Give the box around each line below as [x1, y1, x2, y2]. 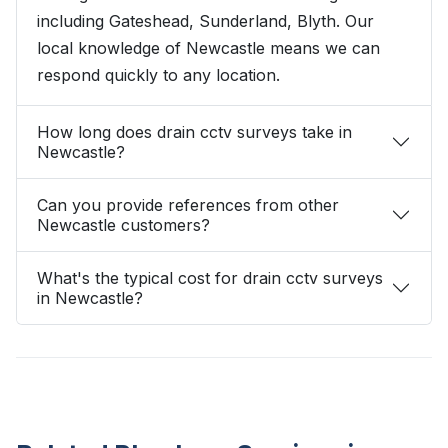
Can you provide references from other [37, 195, 339, 216]
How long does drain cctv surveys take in [37, 122, 352, 143]
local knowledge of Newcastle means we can [37, 38, 380, 59]
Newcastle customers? [37, 215, 210, 236]
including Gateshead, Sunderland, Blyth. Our [37, 11, 374, 32]
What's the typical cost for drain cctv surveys [37, 268, 383, 289]
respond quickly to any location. [37, 65, 280, 86]
